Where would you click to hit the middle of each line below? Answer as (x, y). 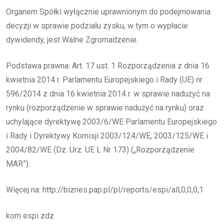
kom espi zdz (30, 215)
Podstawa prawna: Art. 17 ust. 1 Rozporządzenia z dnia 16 (108, 65)
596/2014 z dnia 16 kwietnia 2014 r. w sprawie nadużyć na (108, 93)
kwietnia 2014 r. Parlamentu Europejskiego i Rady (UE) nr (104, 79)
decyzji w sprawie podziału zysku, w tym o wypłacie (97, 25)
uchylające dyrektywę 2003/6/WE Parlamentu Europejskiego (111, 121)
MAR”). (18, 163)
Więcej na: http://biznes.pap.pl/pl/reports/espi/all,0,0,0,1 (105, 189)
